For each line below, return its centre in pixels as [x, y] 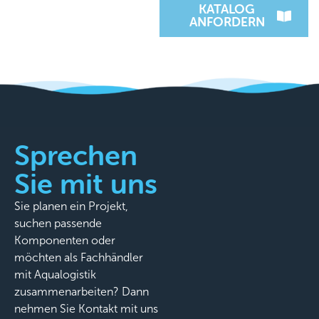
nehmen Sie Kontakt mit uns [86, 308]
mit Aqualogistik [55, 274]
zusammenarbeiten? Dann [82, 291]
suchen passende [58, 223]
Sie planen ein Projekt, [71, 206]
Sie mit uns [86, 183]
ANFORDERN [227, 22]
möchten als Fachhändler [79, 257]
